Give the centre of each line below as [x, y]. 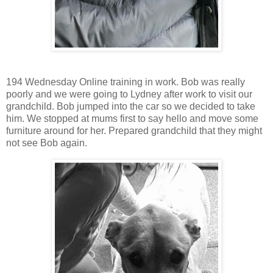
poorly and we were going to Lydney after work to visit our [129, 94]
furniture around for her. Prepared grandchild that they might [134, 131]
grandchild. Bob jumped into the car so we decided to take [131, 106]
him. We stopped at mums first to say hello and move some [132, 119]
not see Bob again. [47, 143]
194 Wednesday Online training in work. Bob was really [126, 82]
